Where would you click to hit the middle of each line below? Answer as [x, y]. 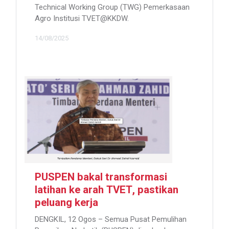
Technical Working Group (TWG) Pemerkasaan [112, 7]
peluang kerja [69, 203]
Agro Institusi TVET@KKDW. [82, 19]
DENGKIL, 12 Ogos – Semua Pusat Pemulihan [111, 220]
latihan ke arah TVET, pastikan [107, 190]
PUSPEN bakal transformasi [101, 178]
